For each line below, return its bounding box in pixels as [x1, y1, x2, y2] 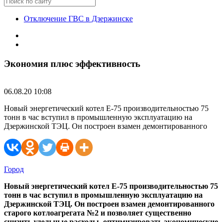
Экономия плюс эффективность [4, 58, 140, 69]
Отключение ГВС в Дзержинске [24, 14, 133, 23]
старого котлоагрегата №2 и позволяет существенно [4, 209, 191, 218]
